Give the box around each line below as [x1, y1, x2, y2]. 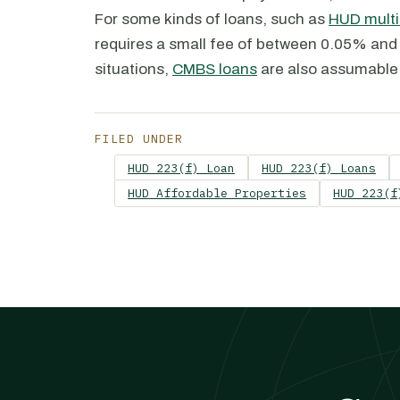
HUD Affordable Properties [128, 186, 306, 201]
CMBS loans [172, 61, 257, 78]
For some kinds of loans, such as [95, 11, 329, 28]
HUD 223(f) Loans [262, 161, 376, 176]
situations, [95, 61, 172, 78]
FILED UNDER [95, 131, 184, 146]
